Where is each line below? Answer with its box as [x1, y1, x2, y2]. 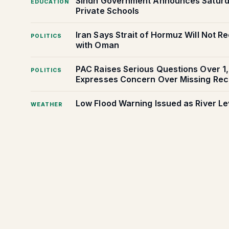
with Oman [76, 40, 119, 51]
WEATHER [31, 101, 62, 108]
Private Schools [76, 6, 140, 16]
